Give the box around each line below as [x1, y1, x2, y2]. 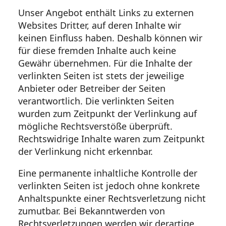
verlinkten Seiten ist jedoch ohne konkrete [18, 180, 200, 192]
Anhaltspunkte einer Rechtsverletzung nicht [18, 192, 206, 205]
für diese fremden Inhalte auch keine [18, 44, 176, 57]
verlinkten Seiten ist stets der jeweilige [18, 70, 184, 82]
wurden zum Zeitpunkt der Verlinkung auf [18, 107, 197, 120]
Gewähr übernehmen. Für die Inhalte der [18, 57, 192, 70]
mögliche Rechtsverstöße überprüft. [18, 120, 173, 133]
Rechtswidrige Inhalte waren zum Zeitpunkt [18, 133, 205, 145]
